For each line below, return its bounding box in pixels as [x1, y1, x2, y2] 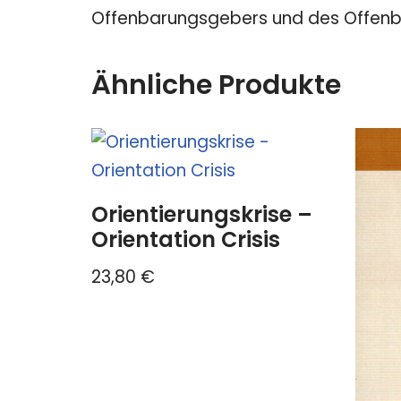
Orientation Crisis [91, 225, 280, 255]
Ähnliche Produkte [91, 66, 341, 105]
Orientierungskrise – [91, 200, 312, 230]
